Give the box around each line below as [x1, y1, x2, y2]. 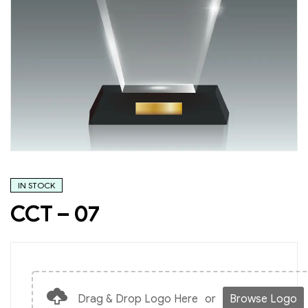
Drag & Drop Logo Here [78, 291, 198, 306]
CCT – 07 [10, 199, 99, 228]
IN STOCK [18, 179, 55, 190]
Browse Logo [230, 291, 297, 306]
